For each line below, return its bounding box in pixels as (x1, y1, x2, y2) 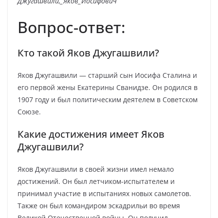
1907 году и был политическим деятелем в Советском (18, 95, 198, 104)
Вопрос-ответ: (18, 17, 126, 37)
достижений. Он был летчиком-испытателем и (18, 177, 175, 186)
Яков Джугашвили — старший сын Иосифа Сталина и (18, 71, 197, 80)
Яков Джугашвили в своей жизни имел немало (18, 164, 174, 174)
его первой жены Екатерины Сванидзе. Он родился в (18, 83, 198, 92)
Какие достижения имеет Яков (18, 127, 164, 141)
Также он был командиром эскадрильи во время (18, 201, 180, 210)
